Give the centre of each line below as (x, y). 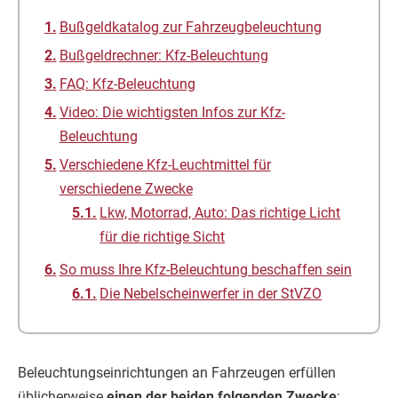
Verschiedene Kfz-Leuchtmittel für (165, 165)
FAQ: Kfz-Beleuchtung (127, 84)
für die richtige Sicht (163, 237)
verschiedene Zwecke (126, 189)
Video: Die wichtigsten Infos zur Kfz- (172, 112)
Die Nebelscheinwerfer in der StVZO (211, 294)
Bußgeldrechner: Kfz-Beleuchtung (163, 56)
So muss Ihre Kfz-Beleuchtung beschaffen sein (205, 270)
